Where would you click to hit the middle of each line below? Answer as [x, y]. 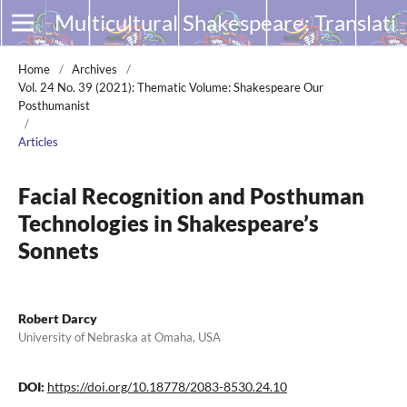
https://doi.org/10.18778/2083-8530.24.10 [167, 387]
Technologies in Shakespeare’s [169, 223]
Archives [94, 69]
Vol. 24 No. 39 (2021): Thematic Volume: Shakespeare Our [171, 87]
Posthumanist [54, 105]
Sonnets [59, 250]
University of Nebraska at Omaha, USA [119, 337]
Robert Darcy [58, 318]
